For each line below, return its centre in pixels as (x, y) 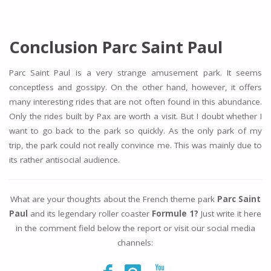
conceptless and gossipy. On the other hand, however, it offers (135, 87)
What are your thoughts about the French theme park (113, 199)
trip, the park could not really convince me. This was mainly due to (135, 145)
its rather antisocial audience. (64, 159)
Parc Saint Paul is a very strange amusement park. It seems (135, 72)
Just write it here (230, 213)
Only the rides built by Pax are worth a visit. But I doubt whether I (135, 116)
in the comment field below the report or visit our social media (135, 228)
